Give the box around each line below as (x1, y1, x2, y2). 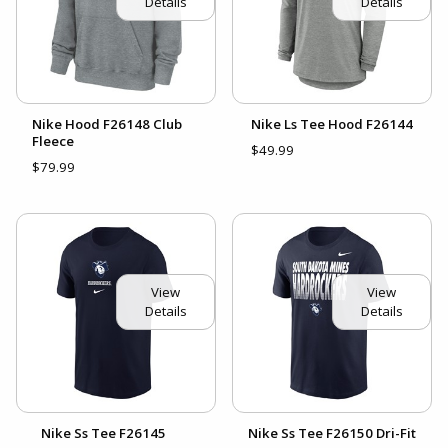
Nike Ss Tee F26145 (41, 424, 166, 443)
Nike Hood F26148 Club (32, 115, 182, 134)
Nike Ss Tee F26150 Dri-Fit (248, 424, 416, 443)
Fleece (32, 132, 74, 151)
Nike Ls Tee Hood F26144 (251, 115, 413, 134)
